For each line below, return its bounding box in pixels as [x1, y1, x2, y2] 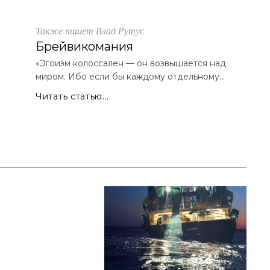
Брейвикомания [36, 39, 133, 54]
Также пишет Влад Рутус [36, 24, 144, 37]
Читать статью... [36, 91, 110, 102]
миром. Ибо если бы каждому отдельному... [36, 71, 225, 82]
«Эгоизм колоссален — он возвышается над [36, 58, 226, 69]
